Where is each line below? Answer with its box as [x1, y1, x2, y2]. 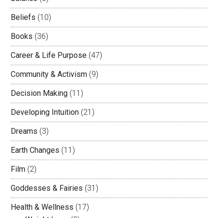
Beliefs [11, 13, 36, 22]
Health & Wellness [11, 202, 74, 212]
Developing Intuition [11, 108, 79, 117]
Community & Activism [11, 70, 88, 79]
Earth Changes [11, 145, 60, 155]
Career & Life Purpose [11, 51, 87, 60]
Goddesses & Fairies [11, 183, 83, 193]
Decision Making [11, 89, 68, 98]
